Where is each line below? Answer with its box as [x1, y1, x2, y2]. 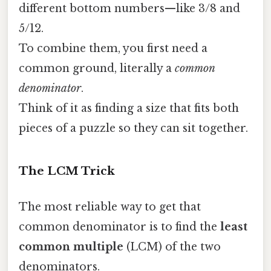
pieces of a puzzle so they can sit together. [19, 122, 248, 135]
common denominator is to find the [19, 220, 220, 234]
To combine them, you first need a [19, 42, 207, 56]
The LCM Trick [19, 163, 115, 178]
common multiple [19, 240, 123, 254]
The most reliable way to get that [19, 200, 201, 214]
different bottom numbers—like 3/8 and [19, 2, 240, 16]
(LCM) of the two [123, 240, 221, 254]
